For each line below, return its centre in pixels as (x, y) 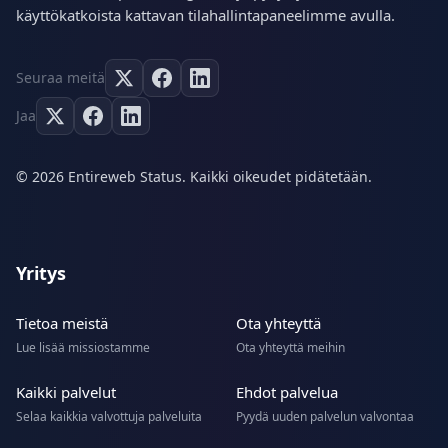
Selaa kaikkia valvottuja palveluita (109, 417)
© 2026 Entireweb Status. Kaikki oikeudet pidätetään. (194, 177)
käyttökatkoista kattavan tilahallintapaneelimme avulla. (205, 15)
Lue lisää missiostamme (83, 348)
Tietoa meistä (62, 323)
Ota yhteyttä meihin (290, 348)
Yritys (41, 273)
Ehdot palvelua (287, 392)
